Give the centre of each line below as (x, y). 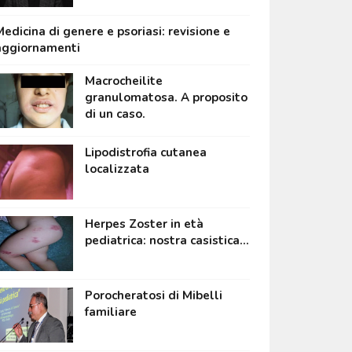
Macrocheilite (123, 81)
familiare (110, 312)
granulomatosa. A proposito (166, 98)
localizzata (117, 169)
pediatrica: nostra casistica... (167, 241)
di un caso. (115, 114)
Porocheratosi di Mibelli (153, 296)
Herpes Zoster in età (144, 224)
